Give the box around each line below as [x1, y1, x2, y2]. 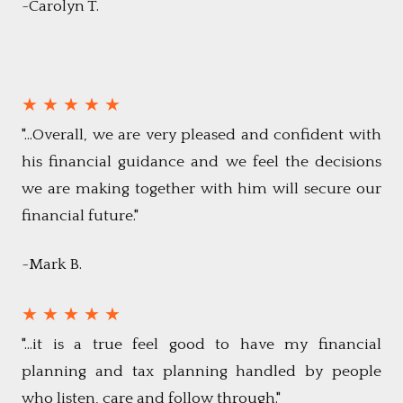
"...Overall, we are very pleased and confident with [22, 126, 381, 145]
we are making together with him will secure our [22, 180, 381, 199]
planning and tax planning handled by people [22, 363, 381, 381]
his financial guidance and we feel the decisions [22, 153, 381, 172]
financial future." [22, 207, 139, 226]
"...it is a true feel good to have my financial [22, 336, 381, 354]
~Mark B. [22, 255, 82, 274]
